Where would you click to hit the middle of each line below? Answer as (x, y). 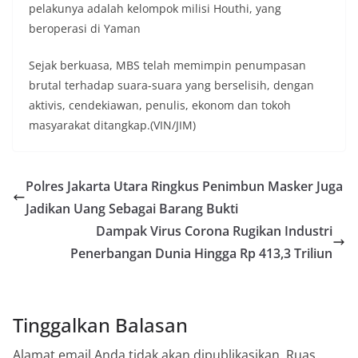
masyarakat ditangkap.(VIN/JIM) (112, 125)
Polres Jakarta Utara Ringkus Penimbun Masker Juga (184, 187)
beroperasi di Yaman (85, 29)
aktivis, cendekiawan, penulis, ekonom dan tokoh (160, 105)
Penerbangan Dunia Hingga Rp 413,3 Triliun (201, 254)
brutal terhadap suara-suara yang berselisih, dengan (171, 86)
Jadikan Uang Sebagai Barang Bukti (132, 209)
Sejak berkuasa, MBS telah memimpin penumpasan (167, 66)
